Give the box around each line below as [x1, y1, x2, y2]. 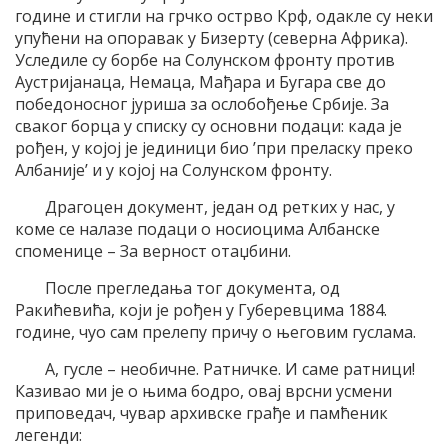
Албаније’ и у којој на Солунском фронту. [15, 159, 332, 182]
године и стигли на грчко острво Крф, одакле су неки [15, 5, 433, 28]
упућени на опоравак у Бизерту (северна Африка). [15, 27, 408, 50]
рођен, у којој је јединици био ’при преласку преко [15, 137, 413, 160]
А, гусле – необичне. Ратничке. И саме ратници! [45, 358, 415, 381]
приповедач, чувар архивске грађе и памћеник [15, 402, 388, 425]
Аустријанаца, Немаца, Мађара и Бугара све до [15, 71, 386, 94]
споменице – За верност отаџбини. [15, 240, 291, 263]
